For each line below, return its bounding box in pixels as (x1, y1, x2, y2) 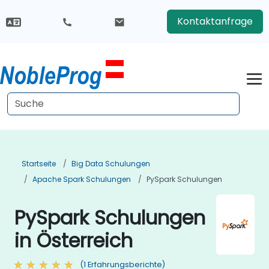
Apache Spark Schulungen (32, 174, 131, 184)
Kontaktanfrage (177, 14, 253, 28)
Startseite (22, 159, 56, 169)
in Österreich (14, 227, 133, 254)
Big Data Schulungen (71, 159, 150, 169)
